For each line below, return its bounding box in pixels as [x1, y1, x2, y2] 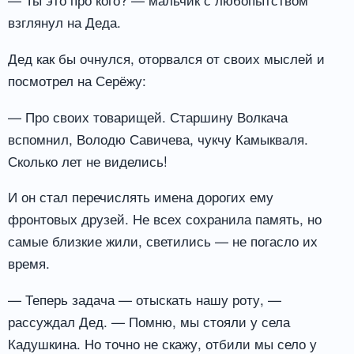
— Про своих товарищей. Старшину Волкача [8, 106, 288, 126]
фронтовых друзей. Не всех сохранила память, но [8, 209, 322, 229]
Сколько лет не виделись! [8, 150, 168, 171]
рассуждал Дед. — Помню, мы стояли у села [8, 311, 290, 332]
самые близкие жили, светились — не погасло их [8, 231, 318, 251]
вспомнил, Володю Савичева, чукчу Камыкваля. [8, 128, 308, 149]
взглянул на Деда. [8, 11, 121, 32]
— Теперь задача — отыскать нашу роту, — [8, 289, 281, 310]
